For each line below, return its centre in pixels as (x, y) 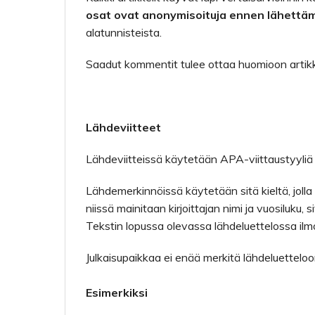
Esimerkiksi (117, 292)
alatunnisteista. (124, 32)
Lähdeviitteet (123, 127)
